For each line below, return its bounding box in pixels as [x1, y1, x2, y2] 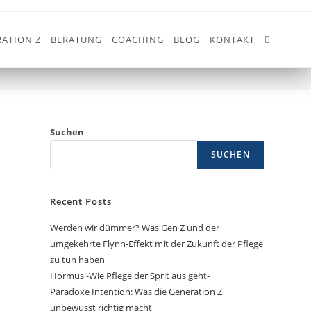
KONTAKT [209, 33, 255, 46]
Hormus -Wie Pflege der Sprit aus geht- [50, 269, 210, 282]
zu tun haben [50, 253, 106, 266]
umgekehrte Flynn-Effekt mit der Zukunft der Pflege [50, 237, 264, 250]
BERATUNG [50, 33, 102, 46]
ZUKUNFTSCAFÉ [199, 40, 264, 52]
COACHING [111, 33, 164, 46]
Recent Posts [50, 195, 112, 208]
